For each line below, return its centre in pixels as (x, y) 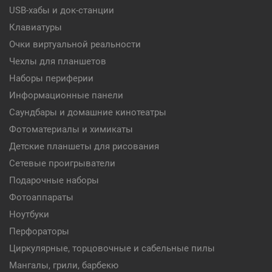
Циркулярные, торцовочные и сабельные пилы (112, 248)
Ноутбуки (29, 214)
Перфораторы (39, 231)
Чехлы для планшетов (58, 61)
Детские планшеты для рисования (84, 146)
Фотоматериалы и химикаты (71, 129)
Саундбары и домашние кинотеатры (88, 112)
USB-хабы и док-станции (62, 10)
